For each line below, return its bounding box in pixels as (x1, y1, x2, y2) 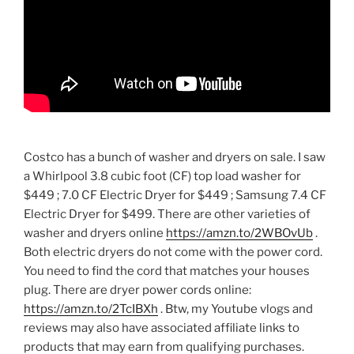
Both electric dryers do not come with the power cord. (24, 244, 322, 259)
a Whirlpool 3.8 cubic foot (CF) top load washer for (24, 168, 301, 183)
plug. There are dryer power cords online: (24, 282, 251, 297)
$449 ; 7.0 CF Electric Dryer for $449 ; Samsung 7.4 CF (24, 187, 326, 202)
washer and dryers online (24, 225, 166, 240)
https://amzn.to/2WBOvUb (166, 225, 313, 240)
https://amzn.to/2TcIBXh (24, 301, 158, 316)
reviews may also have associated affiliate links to (24, 320, 299, 335)
